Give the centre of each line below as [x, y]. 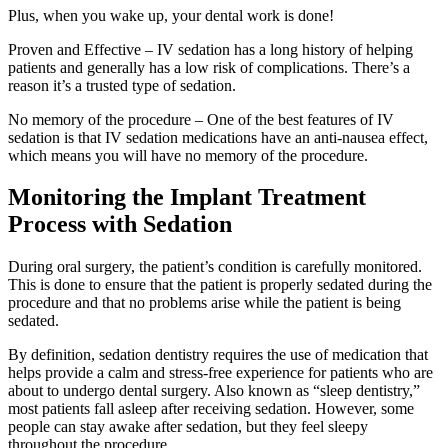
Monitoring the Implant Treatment [187, 197]
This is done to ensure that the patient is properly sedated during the [220, 285]
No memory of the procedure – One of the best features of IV [201, 119]
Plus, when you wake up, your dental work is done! [171, 15]
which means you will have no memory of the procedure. [188, 155]
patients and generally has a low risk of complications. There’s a [209, 67]
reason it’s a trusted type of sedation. [122, 85]
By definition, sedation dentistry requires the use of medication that [218, 355]
